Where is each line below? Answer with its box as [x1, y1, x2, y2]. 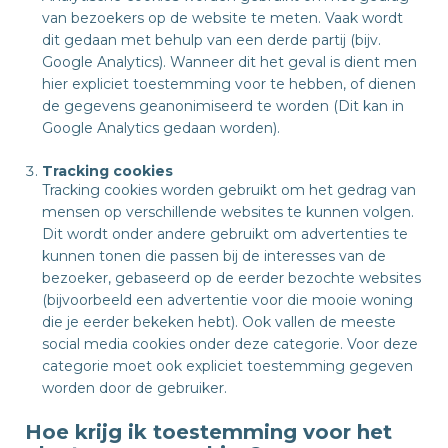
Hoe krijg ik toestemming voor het [25, 420, 392, 445]
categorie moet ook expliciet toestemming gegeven [42, 357, 413, 375]
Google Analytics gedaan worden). [42, 119, 280, 137]
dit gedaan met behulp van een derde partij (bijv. [42, 31, 381, 49]
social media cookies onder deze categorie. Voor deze [42, 335, 418, 353]
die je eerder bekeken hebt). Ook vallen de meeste [42, 313, 396, 331]
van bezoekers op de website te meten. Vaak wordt [42, 9, 403, 27]
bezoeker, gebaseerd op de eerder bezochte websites [42, 269, 421, 287]
